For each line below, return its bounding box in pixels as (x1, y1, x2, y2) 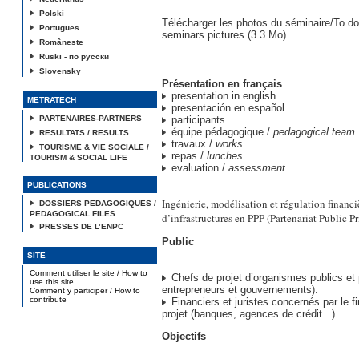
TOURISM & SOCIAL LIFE (30, 153, 127, 162)
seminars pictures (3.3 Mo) (162, 29, 286, 41)
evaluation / (171, 162, 228, 174)
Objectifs (162, 330, 206, 342)
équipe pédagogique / (171, 126, 273, 138)
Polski (39, 9, 64, 18)
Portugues (39, 23, 79, 32)
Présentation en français (162, 78, 282, 90)
